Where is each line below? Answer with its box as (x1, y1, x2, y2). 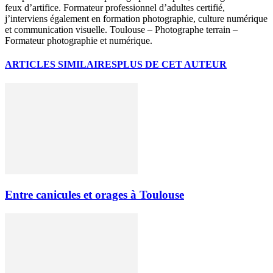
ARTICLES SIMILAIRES (5, 58, 117, 69)
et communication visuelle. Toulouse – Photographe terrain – (5, 24, 238, 35)
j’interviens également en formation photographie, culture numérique (5, 13, 268, 24)
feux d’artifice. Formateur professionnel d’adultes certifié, (5, 2, 225, 13)
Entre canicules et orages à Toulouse (5, 188, 184, 201)
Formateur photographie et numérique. (5, 35, 152, 46)
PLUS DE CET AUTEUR (117, 58, 227, 69)
